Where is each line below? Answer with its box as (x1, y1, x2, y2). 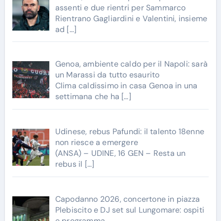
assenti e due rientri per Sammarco (55, 2, 186, 13)
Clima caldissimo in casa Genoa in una (55, 80, 198, 91)
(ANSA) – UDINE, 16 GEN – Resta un (55, 148, 186, 159)
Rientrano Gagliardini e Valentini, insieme (55, 13, 208, 24)
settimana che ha (55, 91, 122, 102)
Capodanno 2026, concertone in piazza (55, 194, 200, 205)
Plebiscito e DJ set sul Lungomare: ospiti (55, 205, 204, 216)
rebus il (55, 159, 85, 170)
